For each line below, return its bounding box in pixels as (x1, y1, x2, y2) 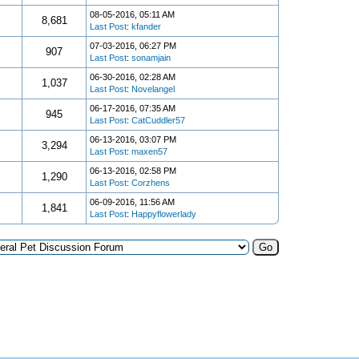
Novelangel (131, 84, 175, 94)
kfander (131, 22, 161, 31)
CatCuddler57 (131, 115, 185, 125)
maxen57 (131, 147, 167, 156)
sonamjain (131, 53, 171, 63)
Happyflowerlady (131, 209, 196, 219)
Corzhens (131, 178, 170, 188)
